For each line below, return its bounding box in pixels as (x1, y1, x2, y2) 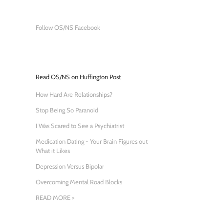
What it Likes (36, 146, 70, 154)
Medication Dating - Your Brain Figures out (36, 137, 148, 145)
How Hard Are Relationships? (36, 90, 112, 98)
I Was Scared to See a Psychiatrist (36, 121, 124, 130)
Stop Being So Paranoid (36, 106, 98, 114)
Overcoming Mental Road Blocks (36, 177, 122, 186)
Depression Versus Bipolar (36, 162, 104, 170)
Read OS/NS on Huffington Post (36, 72, 121, 81)
